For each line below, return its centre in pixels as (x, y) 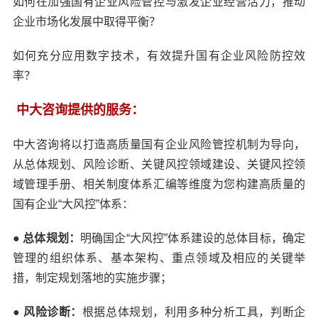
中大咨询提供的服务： (78, 110)
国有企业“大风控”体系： (73, 204)
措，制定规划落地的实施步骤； (92, 278)
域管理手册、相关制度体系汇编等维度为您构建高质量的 (159, 184)
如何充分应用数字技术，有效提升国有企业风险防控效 (159, 56)
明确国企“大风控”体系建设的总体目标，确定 (193, 238)
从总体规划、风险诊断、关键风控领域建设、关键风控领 (159, 164)
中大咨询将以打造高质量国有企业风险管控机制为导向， (159, 144)
